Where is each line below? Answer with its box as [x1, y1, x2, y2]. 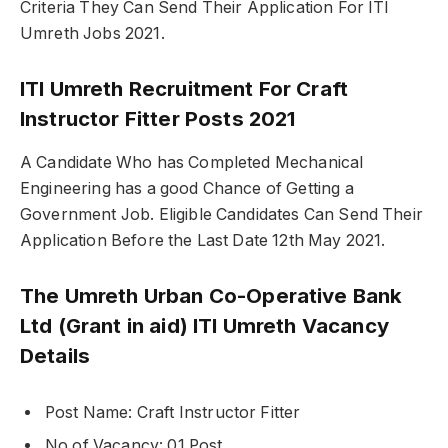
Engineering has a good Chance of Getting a [20, 178, 354, 198]
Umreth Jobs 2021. [20, 23, 165, 43]
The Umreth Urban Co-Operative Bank [20, 283, 403, 309]
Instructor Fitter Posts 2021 [20, 106, 296, 132]
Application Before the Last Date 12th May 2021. [20, 230, 386, 250]
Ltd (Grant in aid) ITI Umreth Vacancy [20, 313, 389, 339]
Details [20, 343, 91, 369]
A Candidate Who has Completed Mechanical [20, 152, 364, 172]
